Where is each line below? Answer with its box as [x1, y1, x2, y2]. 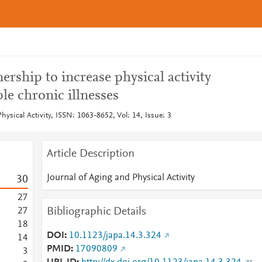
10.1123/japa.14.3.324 [68, 231, 161, 240]
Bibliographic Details [46, 206, 146, 218]
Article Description [46, 148, 135, 160]
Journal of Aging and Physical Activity [46, 173, 195, 182]
